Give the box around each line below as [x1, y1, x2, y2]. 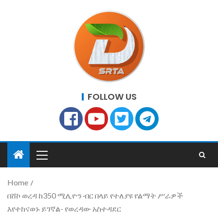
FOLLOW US [87, 91, 137, 103]
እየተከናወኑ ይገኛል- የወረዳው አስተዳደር [7, 204, 121, 213]
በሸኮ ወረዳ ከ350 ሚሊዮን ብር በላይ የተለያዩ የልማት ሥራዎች [7, 191, 183, 200]
